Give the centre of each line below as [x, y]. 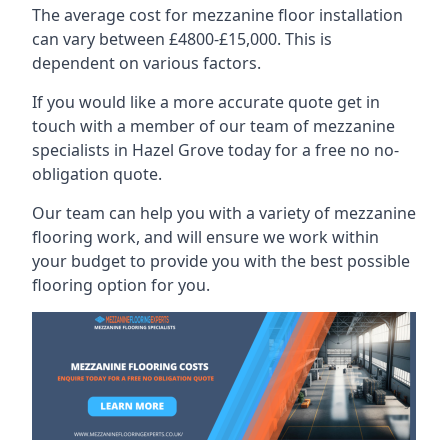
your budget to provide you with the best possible [221, 260]
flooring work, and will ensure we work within [205, 236]
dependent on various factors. [146, 62]
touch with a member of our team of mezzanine [213, 125]
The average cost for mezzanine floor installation [217, 14]
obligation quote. [97, 173]
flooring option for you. [121, 284]
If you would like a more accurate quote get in [206, 101]
